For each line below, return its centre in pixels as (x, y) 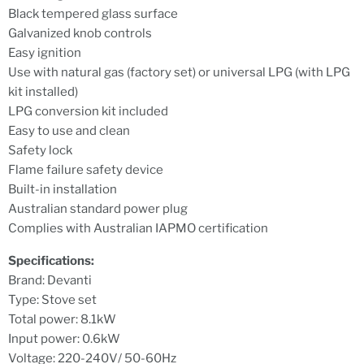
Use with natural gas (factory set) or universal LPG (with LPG (179, 73)
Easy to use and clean (69, 131)
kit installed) (43, 92)
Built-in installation (63, 190)
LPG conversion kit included (88, 112)
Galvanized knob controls (80, 34)
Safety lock (40, 151)
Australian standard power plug (98, 209)
